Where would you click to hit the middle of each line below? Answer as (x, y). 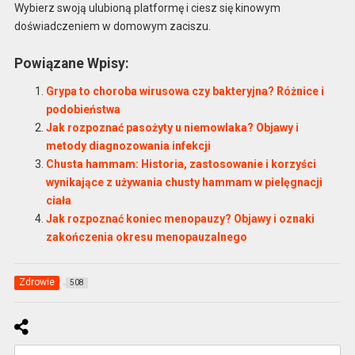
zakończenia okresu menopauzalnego (146, 237)
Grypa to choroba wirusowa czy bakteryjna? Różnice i (185, 91)
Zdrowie (36, 282)
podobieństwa (83, 109)
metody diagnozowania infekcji (128, 145)
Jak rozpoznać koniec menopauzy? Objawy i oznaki (180, 218)
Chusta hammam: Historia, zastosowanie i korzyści (181, 164)
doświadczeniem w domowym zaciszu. (112, 26)
